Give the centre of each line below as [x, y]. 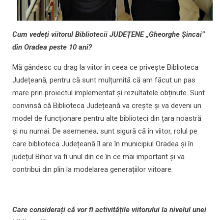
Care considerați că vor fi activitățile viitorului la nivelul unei [109, 210]
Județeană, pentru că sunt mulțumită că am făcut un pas [104, 80]
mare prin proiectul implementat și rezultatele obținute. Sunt [109, 93]
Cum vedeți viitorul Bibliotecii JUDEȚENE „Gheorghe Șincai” [109, 35]
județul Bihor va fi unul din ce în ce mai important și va [98, 157]
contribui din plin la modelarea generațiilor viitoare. [93, 170]
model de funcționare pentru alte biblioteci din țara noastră [107, 119]
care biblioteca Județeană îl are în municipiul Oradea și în [103, 144]
